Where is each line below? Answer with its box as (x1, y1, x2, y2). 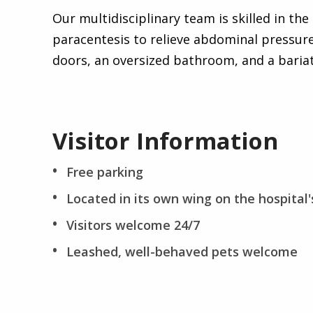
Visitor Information (52, 125, 278, 156)
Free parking (66, 163, 143, 180)
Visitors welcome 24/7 (66, 217, 200, 233)
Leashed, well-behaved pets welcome (66, 243, 298, 260)
